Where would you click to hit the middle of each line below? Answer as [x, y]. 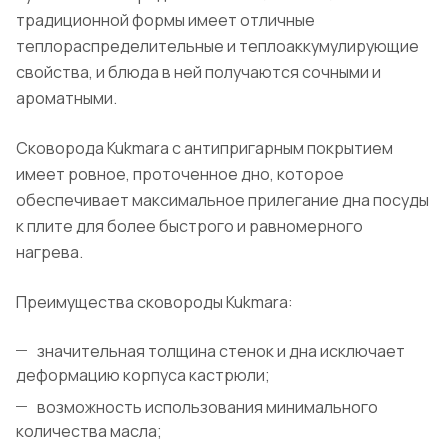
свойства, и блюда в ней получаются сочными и [198, 72]
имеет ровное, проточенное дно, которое [180, 174]
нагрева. [49, 252]
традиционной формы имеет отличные [165, 20]
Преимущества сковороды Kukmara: [154, 302]
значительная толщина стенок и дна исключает [221, 351]
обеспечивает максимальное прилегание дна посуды [222, 200]
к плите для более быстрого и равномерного [189, 226]
